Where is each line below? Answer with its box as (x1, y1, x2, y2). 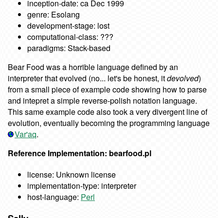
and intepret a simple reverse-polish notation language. (8, 95, 197, 106)
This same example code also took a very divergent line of (8, 106, 207, 117)
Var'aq (15, 128, 36, 140)
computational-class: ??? (27, 31, 113, 42)
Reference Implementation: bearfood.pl (8, 147, 151, 159)
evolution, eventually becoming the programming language (8, 117, 210, 128)
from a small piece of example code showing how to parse (8, 84, 207, 95)
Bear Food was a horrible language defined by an (8, 61, 178, 73)
